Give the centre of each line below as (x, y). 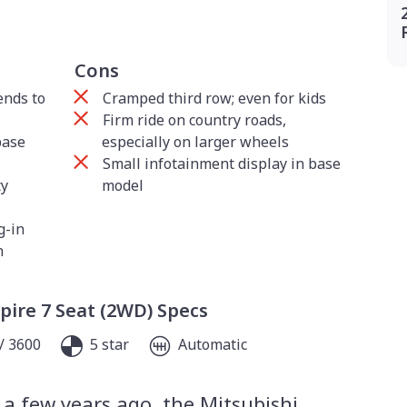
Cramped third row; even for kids (215, 99)
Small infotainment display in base (222, 164)
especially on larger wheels (195, 142)
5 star (108, 345)
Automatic (211, 345)
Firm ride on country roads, (195, 120)
